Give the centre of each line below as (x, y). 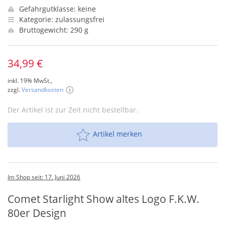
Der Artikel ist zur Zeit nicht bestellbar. (73, 110)
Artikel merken (117, 134)
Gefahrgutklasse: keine (57, 9)
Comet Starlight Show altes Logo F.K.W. (103, 199)
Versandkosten (42, 90)
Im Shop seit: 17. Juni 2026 (44, 177)
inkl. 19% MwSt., (30, 81)
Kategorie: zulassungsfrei (61, 19)
